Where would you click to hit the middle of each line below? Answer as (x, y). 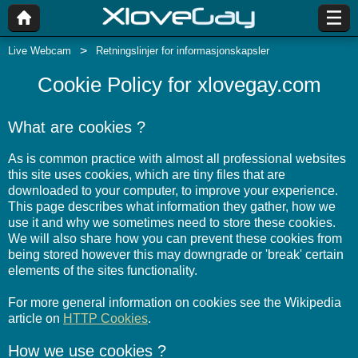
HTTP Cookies (105, 318)
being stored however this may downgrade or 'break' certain (176, 255)
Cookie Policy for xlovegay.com (179, 85)
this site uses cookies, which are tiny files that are (147, 175)
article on (36, 318)
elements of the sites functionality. (103, 270)
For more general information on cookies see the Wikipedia (175, 302)
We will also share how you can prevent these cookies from (175, 239)
